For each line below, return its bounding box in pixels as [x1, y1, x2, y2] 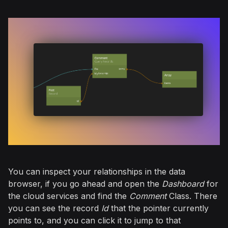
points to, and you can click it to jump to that [8, 215, 181, 226]
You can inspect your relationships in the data [8, 166, 185, 177]
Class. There [166, 191, 217, 202]
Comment [129, 191, 166, 202]
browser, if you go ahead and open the [8, 179, 162, 189]
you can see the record [8, 203, 101, 214]
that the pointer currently [108, 203, 209, 214]
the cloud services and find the [8, 191, 129, 202]
